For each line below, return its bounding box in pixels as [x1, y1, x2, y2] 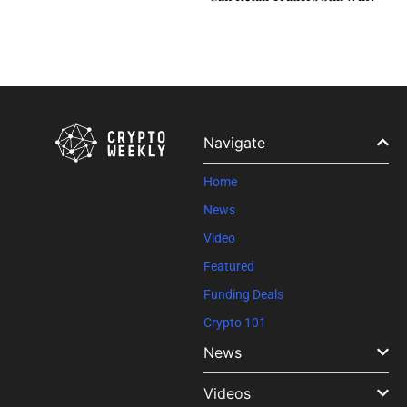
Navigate [203, 133, 265, 152]
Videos [203, 383, 251, 402]
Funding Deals [203, 286, 283, 302]
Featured [203, 258, 254, 273]
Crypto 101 [203, 314, 266, 330]
